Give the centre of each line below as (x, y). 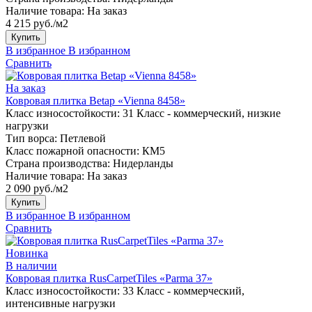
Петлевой (83, 138)
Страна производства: (58, 163)
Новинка (27, 253)
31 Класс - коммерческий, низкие (202, 113)
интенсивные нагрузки (61, 303)
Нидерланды (143, 163)
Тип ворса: (31, 138)
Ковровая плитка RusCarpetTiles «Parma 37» (109, 278)
